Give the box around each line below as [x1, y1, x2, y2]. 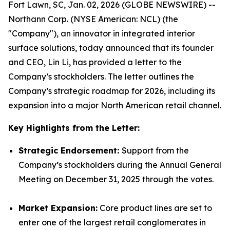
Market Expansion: [18, 203, 98, 213]
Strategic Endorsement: [18, 145, 122, 156]
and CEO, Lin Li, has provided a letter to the [8, 57, 182, 67]
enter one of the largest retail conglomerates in [18, 217, 206, 227]
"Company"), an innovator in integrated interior [8, 28, 195, 39]
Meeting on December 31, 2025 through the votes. [18, 174, 214, 184]
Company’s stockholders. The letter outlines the [8, 71, 194, 82]
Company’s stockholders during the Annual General [18, 160, 221, 170]
